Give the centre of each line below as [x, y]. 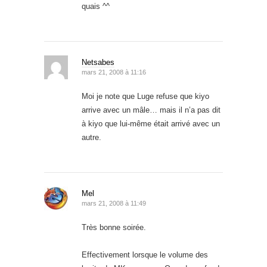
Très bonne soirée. [114, 227]
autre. [91, 137]
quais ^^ [96, 6]
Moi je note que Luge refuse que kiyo [145, 96]
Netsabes [98, 62]
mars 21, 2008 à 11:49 [114, 203]
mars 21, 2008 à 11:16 [114, 72]
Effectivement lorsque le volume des [145, 254]
